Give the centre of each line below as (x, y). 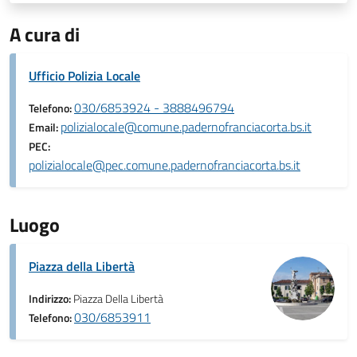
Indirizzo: (51, 299)
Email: (45, 127)
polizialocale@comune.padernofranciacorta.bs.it (186, 127)
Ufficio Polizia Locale (84, 76)
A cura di (45, 34)
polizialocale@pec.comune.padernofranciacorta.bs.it (165, 165)
